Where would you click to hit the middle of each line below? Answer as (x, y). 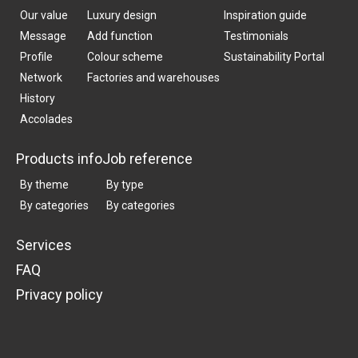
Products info (59, 159)
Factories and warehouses (153, 78)
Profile (36, 57)
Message (43, 36)
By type (125, 185)
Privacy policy (60, 295)
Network (41, 78)
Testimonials (256, 36)
